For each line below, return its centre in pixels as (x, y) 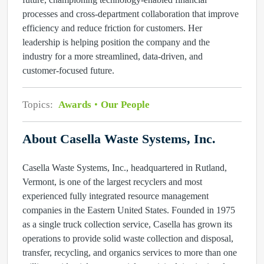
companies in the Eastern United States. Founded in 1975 (129, 210)
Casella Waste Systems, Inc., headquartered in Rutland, (125, 168)
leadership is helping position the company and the (116, 42)
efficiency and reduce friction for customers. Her (112, 28)
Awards (76, 105)
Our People (124, 105)
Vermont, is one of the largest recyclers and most (112, 182)
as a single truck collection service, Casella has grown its (127, 224)
